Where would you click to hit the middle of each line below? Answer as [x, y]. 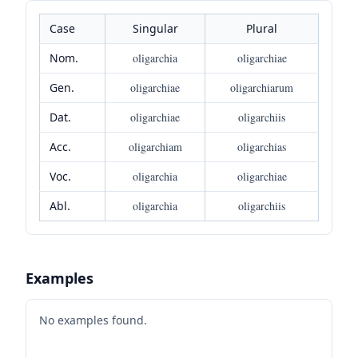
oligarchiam [155, 146]
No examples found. [93, 320]
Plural [262, 28]
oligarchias [262, 146]
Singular [155, 28]
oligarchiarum [262, 87]
